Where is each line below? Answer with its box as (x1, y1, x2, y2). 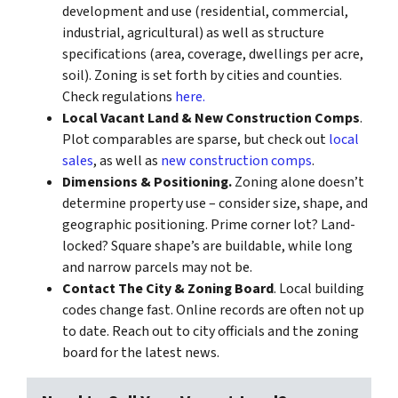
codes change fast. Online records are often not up (62, 299, 364, 320)
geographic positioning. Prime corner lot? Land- (62, 214, 355, 235)
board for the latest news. (62, 342, 219, 362)
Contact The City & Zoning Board (62, 278, 274, 298)
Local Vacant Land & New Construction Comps (62, 107, 360, 128)
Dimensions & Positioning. (62, 171, 232, 192)
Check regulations (62, 86, 175, 107)
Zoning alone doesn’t (232, 171, 364, 192)
